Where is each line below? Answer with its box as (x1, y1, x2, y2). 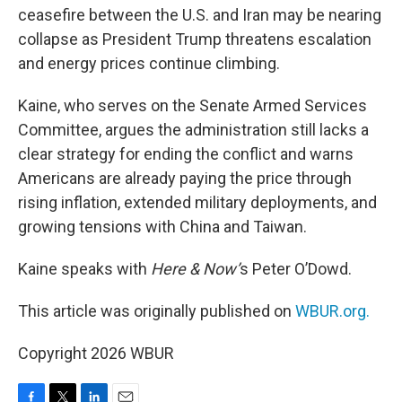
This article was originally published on (18, 301, 295, 320)
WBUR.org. (295, 301, 370, 320)
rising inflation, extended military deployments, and (18, 193, 377, 212)
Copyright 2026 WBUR (18, 344, 174, 363)
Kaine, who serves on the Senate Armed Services (18, 96, 367, 115)
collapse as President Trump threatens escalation (18, 30, 371, 48)
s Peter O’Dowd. (240, 259, 352, 278)
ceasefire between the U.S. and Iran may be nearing (18, 5, 381, 24)
